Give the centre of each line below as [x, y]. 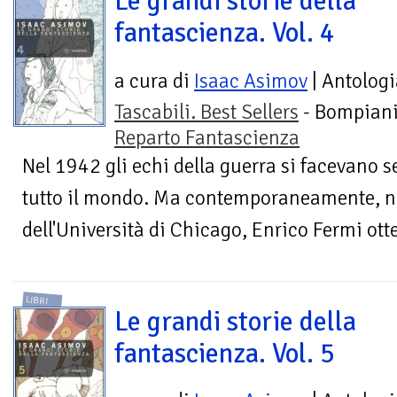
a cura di [154, 81]
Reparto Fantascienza [207, 137]
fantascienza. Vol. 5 [225, 353]
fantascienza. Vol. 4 [225, 33]
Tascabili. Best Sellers [206, 112]
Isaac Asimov [251, 81]
